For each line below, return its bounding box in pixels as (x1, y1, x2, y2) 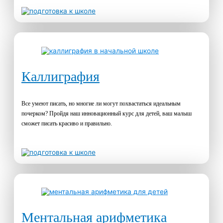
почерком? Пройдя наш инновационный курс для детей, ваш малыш (21, 110, 192, 117)
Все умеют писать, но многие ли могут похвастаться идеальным (21, 100, 181, 107)
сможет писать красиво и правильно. (21, 119, 112, 127)
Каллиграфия (21, 68, 100, 84)
